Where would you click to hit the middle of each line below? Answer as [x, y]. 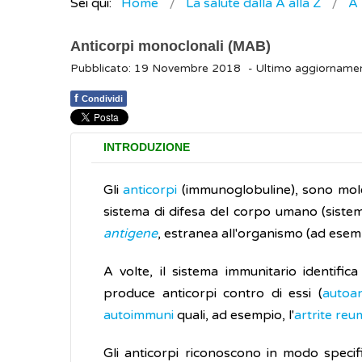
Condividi [102, 99]
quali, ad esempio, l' [234, 315]
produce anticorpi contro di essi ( [213, 293]
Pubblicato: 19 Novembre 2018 [156, 69]
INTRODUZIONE [147, 147]
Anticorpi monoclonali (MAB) [170, 46]
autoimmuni [139, 315]
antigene [130, 234]
